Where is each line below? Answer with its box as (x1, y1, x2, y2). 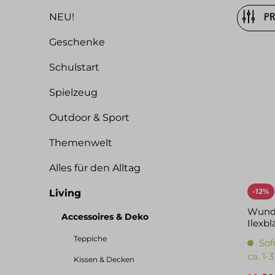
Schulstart (49, 61, 99, 73)
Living (49, 187, 81, 199)
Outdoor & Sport (49, 112, 130, 123)
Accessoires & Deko (61, 211, 149, 222)
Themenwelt (49, 137, 112, 149)
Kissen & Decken (74, 255, 134, 264)
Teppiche (74, 234, 107, 243)
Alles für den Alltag (49, 162, 141, 174)
